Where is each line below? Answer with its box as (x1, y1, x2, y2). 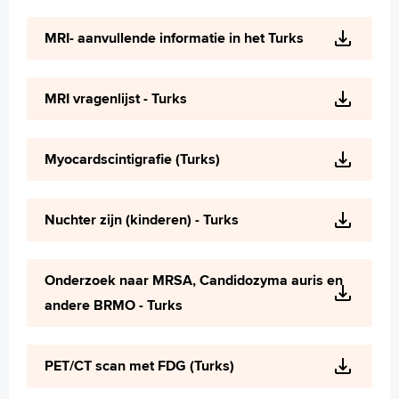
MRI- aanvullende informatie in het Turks (45, 28, 304, 48)
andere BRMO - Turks (45, 295, 183, 315)
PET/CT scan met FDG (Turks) (45, 355, 234, 376)
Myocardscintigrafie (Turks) (45, 149, 220, 169)
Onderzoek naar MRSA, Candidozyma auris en (45, 270, 343, 290)
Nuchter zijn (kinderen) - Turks (45, 209, 239, 230)
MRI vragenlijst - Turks (45, 88, 187, 109)
